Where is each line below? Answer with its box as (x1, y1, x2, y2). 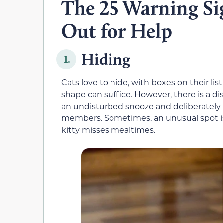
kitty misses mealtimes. (61, 124, 155, 135)
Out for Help (61, 19, 172, 43)
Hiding (81, 49, 130, 69)
